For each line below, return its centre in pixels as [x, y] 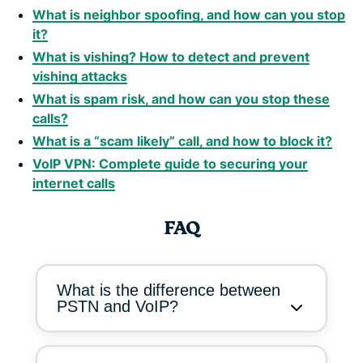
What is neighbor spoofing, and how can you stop [189, 14]
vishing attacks [80, 76]
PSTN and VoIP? [117, 306]
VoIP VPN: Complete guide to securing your [170, 163]
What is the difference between [169, 290]
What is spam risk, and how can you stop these [181, 98]
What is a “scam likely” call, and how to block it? [182, 141]
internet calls [74, 183]
